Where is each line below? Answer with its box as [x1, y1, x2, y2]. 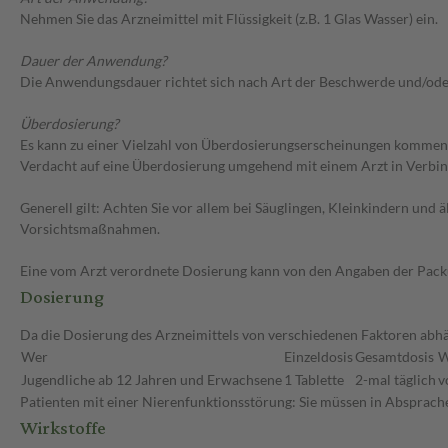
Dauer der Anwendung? [20, 52, 167, 70]
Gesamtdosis [355, 348, 434, 366]
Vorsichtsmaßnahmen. [20, 220, 160, 238]
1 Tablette [284, 371, 344, 389]
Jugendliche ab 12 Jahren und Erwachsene [21, 371, 282, 389]
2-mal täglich [355, 371, 436, 389]
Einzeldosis [284, 348, 353, 366]
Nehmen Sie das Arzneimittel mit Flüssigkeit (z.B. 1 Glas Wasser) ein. [20, 10, 438, 28]
